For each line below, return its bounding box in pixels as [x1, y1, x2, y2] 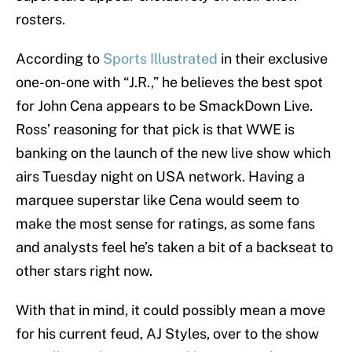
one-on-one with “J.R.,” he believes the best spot [16, 74, 323, 91]
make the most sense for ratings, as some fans [16, 215, 315, 233]
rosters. [16, 11, 65, 28]
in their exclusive [218, 50, 328, 68]
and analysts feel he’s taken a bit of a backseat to [16, 239, 333, 256]
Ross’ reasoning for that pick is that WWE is [16, 121, 295, 138]
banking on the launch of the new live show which [16, 145, 331, 162]
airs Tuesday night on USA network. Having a [16, 168, 305, 185]
